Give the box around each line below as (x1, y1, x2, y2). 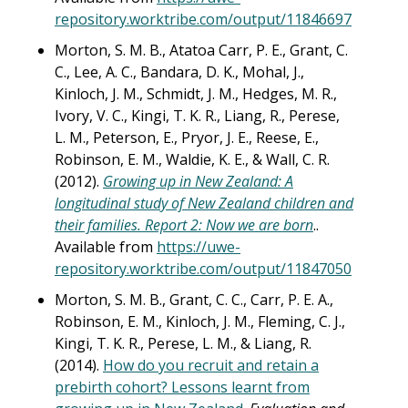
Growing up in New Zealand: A (103, 171, 293, 191)
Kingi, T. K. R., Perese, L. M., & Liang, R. (55, 333, 311, 353)
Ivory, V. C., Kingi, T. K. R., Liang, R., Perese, (55, 106, 340, 126)
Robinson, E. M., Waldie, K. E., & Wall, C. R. (55, 149, 330, 169)
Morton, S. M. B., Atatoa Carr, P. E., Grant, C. (55, 40, 348, 60)
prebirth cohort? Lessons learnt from (55, 377, 310, 397)
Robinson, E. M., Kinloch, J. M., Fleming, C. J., (55, 311, 345, 331)
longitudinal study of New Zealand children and (55, 193, 353, 213)
